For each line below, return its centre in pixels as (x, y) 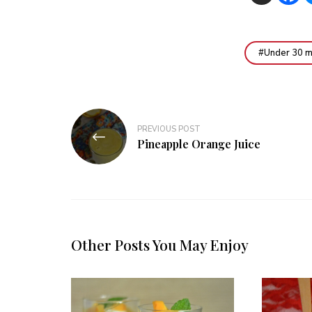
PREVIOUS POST (169, 129)
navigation (111, 142)
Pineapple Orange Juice (199, 143)
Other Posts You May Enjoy (160, 245)
